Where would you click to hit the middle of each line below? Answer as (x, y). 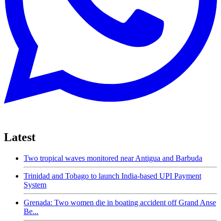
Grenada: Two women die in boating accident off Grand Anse (120, 202)
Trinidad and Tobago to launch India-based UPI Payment (112, 176)
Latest (20, 137)
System (35, 184)
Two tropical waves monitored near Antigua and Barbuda (113, 158)
